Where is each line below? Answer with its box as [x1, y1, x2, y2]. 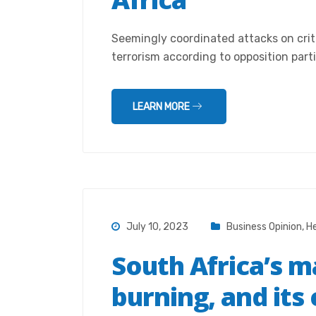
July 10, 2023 [124, 221, 188, 233]
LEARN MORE [133, 101, 192, 113]
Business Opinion [226, 221, 302, 233]
